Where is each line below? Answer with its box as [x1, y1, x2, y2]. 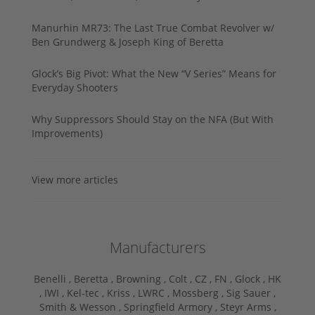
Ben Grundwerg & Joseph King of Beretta [32, 34, 224, 49]
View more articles [32, 172, 118, 186]
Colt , [169, 271, 195, 285]
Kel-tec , [67, 285, 107, 300]
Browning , [116, 271, 169, 285]
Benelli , [34, 271, 74, 285]
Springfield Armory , [123, 300, 220, 314]
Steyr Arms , [219, 300, 276, 314]
